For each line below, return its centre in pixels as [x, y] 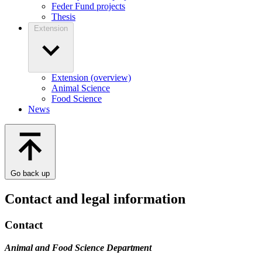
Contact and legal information [95, 199]
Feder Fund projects [88, 6]
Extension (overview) [91, 78]
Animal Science [81, 88]
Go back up [30, 174]
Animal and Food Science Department [78, 247]
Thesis [63, 17]
